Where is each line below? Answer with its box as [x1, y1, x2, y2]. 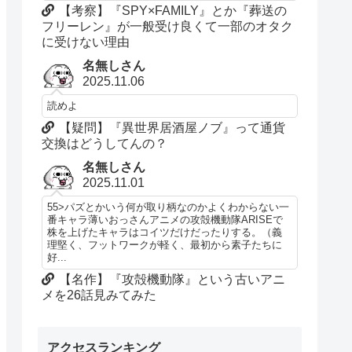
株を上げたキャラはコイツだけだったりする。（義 [47, 227, 283, 239]
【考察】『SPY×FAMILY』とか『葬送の [59, 4, 288, 18]
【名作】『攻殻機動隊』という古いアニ [59, 273, 286, 287]
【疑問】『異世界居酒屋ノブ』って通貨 [59, 121, 286, 135]
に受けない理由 [42, 35, 130, 49]
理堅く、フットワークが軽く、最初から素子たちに [47, 240, 283, 251]
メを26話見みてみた [42, 288, 157, 302]
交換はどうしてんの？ [42, 137, 168, 151]
